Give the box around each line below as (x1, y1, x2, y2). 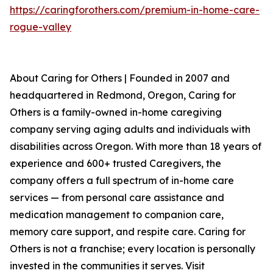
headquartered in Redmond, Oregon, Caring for (10, 89, 236, 102)
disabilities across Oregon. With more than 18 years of (10, 140, 261, 153)
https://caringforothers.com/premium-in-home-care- (10, 4, 260, 16)
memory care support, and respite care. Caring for (10, 225, 246, 238)
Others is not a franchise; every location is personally (10, 243, 255, 255)
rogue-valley (10, 21, 71, 34)
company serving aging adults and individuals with (10, 123, 250, 136)
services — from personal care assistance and (10, 191, 224, 204)
